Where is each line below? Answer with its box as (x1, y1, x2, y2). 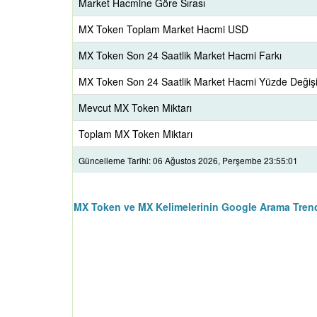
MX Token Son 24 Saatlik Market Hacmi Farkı (79, 48, 282, 62)
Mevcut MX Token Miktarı (79, 100, 192, 115)
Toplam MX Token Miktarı (79, 127, 192, 141)
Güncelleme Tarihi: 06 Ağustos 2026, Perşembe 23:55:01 (79, 154, 298, 166)
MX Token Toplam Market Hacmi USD (79, 22, 248, 36)
